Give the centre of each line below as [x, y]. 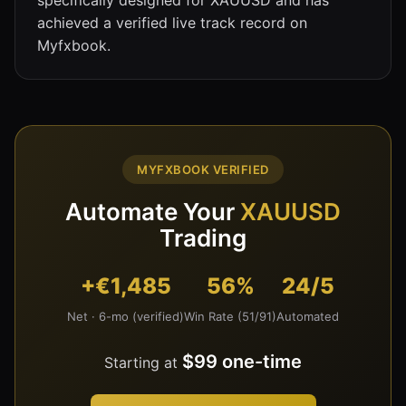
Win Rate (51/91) [230, 316]
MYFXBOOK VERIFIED [203, 169]
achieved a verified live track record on [172, 22]
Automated [308, 316]
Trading [203, 237]
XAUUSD [290, 211]
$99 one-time [242, 361]
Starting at [143, 362]
